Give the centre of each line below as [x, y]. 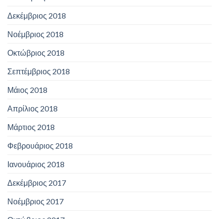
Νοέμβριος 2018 [35, 34]
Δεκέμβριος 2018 [37, 16]
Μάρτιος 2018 [31, 127]
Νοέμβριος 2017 [35, 201]
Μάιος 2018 [27, 90]
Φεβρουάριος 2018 [40, 146]
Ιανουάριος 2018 [36, 164]
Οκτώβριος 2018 [36, 53]
